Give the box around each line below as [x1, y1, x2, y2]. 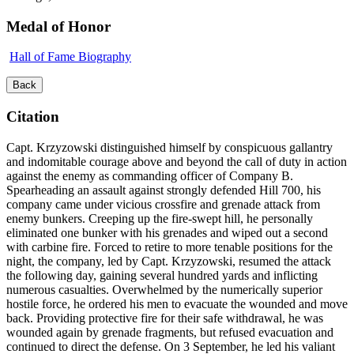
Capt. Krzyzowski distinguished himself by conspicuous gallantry [6, 140, 333, 154]
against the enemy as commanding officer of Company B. [6, 168, 293, 183]
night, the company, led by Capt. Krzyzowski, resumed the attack [6, 254, 331, 268]
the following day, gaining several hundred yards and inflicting [6, 268, 318, 282]
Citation [6, 108, 59, 126]
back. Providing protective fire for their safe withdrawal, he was [6, 311, 323, 325]
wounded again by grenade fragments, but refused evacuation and [6, 325, 333, 339]
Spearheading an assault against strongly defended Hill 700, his [6, 183, 321, 197]
